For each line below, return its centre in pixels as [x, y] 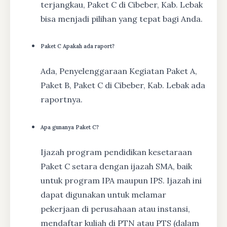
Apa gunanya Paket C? [70, 127]
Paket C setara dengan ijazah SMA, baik [116, 166]
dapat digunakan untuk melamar [103, 195]
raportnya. [62, 100]
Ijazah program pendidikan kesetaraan [116, 152]
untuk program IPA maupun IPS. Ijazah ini [121, 181]
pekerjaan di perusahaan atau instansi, [115, 209]
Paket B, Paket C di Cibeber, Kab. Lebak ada [123, 85]
